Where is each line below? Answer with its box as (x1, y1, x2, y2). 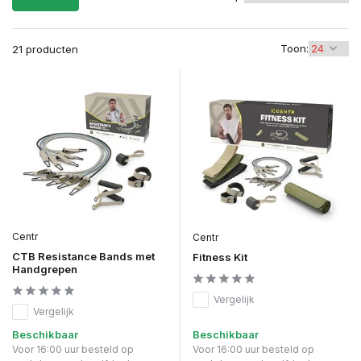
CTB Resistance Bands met (12, 249, 155, 263)
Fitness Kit (193, 250, 247, 263)
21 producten (12, 43, 78, 56)
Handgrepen (12, 262, 77, 276)
